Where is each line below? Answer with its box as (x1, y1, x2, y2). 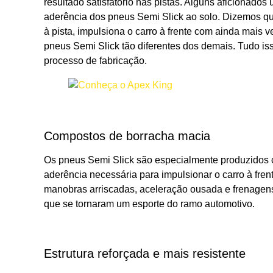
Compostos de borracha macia (44, 129, 210, 143)
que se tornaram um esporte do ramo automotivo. (44, 198, 257, 209)
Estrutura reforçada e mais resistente (44, 247, 246, 261)
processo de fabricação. (44, 55, 149, 66)
